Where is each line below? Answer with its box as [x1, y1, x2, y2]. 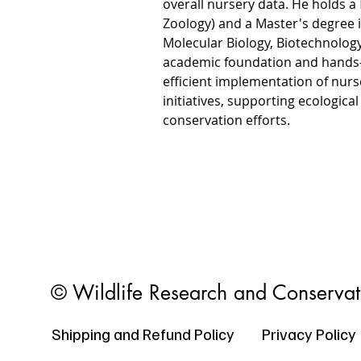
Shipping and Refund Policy [51, 323, 234, 344]
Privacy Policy [262, 323, 356, 344]
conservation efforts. [163, 111, 291, 129]
